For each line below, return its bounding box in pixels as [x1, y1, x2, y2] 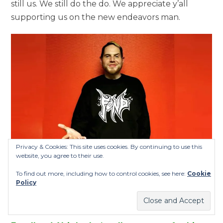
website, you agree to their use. [16, 152, 104, 159]
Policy [16, 179, 36, 186]
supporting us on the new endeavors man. [11, 12, 181, 22]
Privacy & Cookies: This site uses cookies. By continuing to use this [16, 143, 202, 150]
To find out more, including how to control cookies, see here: [16, 170, 187, 177]
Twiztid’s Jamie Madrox [65, 189, 158, 199]
